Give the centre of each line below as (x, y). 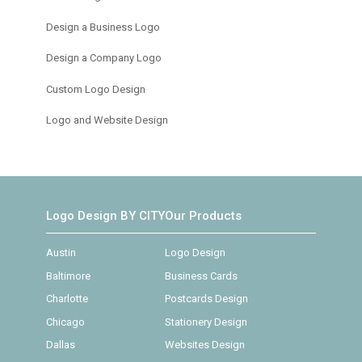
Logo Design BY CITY (105, 216)
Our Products (203, 216)
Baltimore (68, 276)
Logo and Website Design (107, 120)
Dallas (60, 345)
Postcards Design (206, 299)
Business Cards (201, 276)
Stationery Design (206, 322)
